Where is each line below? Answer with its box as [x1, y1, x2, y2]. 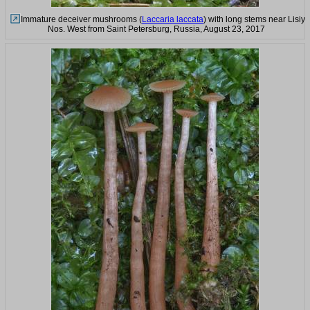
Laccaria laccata [142, 15, 203, 25]
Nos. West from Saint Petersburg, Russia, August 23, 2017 [48, 24, 265, 35]
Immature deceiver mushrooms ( [21, 15, 142, 25]
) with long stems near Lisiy [203, 15, 305, 25]
